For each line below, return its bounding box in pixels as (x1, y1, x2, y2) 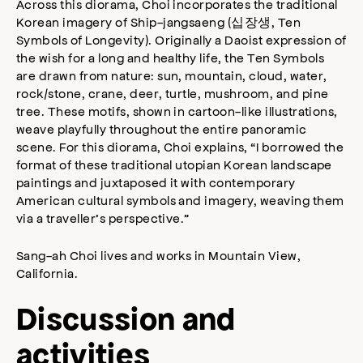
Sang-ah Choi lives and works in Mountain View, (16, 247, 301, 263)
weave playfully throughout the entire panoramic (16, 121, 307, 137)
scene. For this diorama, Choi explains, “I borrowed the (16, 139, 344, 155)
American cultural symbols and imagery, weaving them (16, 192, 344, 208)
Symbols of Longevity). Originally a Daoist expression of (16, 32, 347, 48)
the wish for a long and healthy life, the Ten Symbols (16, 49, 325, 66)
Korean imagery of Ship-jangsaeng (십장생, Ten (16, 14, 301, 30)
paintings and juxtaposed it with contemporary (16, 174, 296, 190)
